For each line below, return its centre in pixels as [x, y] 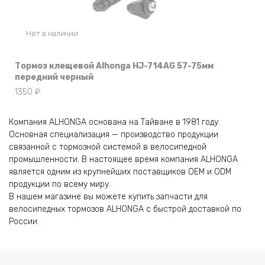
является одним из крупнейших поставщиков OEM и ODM [120, 172]
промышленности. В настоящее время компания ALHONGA [123, 160]
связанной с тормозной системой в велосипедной [108, 147]
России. [24, 222]
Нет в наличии [52, 34]
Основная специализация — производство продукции [114, 135]
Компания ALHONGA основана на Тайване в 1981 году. [114, 122]
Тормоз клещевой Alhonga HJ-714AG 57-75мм [114, 66]
